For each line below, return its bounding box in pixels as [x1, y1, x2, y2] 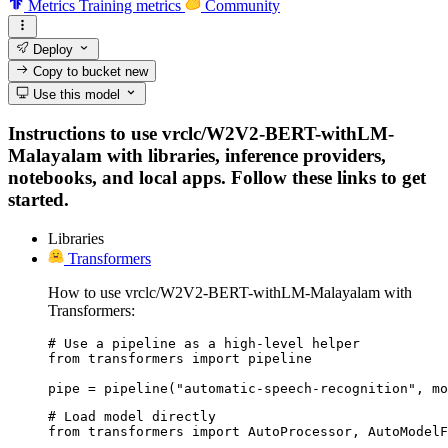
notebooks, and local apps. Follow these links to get [8, 167, 426, 189]
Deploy [29, 41, 74, 57]
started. [8, 189, 69, 211]
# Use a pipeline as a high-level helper [48, 335, 360, 351]
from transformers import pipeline [48, 350, 312, 366]
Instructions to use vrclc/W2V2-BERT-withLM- [8, 123, 394, 145]
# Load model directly [48, 408, 216, 424]
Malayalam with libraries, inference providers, [8, 145, 386, 167]
